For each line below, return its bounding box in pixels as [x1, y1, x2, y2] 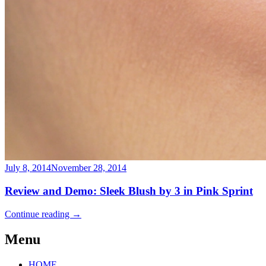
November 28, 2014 [51, 163, 126, 173]
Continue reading [5, 208, 72, 219]
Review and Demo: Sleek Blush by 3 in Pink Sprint [5, 185, 253, 198]
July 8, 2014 [5, 163, 51, 173]
